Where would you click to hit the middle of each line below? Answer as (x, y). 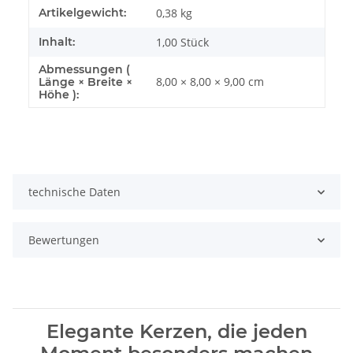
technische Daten (74, 192)
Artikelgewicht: (82, 13)
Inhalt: (57, 42)
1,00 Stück (182, 43)
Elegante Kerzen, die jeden (176, 332)
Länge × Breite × (85, 82)
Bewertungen (64, 240)
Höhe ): (59, 95)
